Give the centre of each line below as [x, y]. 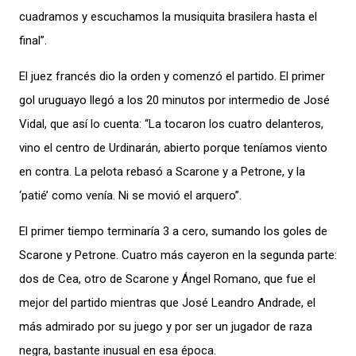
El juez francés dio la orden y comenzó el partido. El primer [172, 76]
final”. [33, 41]
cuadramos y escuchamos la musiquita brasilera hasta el [168, 17]
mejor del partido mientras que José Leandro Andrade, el [167, 303]
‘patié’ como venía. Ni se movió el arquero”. [130, 195]
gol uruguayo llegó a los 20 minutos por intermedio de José [174, 100]
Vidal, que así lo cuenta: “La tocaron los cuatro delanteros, [171, 124]
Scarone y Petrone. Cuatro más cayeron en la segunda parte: [178, 255]
